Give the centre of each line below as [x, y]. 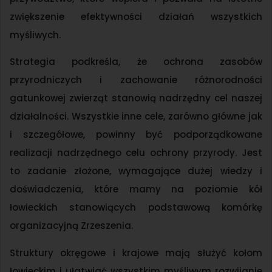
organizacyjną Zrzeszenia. [71, 226]
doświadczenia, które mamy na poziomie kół [136, 189]
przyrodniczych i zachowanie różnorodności [136, 80]
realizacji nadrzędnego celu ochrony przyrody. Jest [136, 153]
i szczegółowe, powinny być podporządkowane [136, 135]
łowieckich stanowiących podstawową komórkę [136, 208]
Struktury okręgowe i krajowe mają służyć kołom [136, 253]
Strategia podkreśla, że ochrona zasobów [136, 62]
